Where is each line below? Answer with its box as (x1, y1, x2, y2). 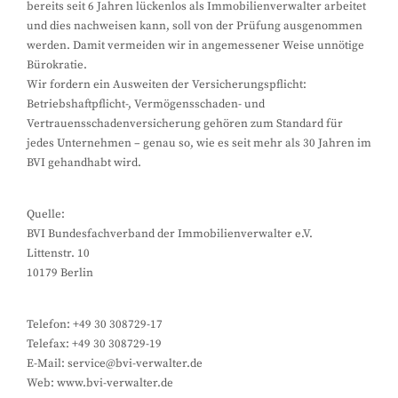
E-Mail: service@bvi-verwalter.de (27, 356, 203, 370)
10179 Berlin (27, 266, 93, 280)
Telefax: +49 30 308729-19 (27, 337, 162, 351)
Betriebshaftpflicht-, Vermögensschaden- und (27, 97, 265, 111)
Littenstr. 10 (27, 246, 90, 260)
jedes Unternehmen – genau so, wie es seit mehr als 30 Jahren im (27, 136, 371, 150)
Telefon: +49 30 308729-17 (27, 317, 163, 331)
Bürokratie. (27, 58, 87, 72)
